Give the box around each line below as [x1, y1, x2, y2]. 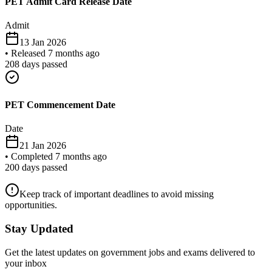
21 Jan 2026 [19, 140, 66, 151]
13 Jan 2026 [19, 36, 66, 47]
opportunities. [5, 200, 57, 211]
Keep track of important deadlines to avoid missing [19, 189, 214, 200]
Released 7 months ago [11, 47, 100, 58]
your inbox [5, 257, 47, 268]
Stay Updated [5, 222, 73, 236]
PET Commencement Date [5, 100, 115, 110]
